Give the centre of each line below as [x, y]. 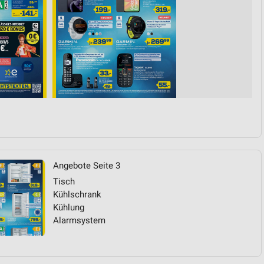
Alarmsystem [79, 220]
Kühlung [69, 207]
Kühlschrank [77, 194]
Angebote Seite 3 [87, 166]
